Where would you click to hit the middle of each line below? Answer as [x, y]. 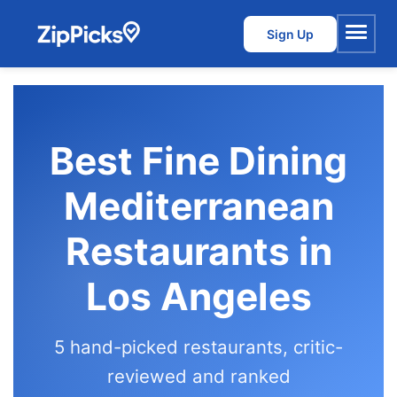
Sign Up [290, 34]
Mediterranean [198, 206]
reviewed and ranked [198, 376]
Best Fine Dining [198, 161]
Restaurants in [198, 251]
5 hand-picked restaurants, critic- [198, 347]
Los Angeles [198, 296]
